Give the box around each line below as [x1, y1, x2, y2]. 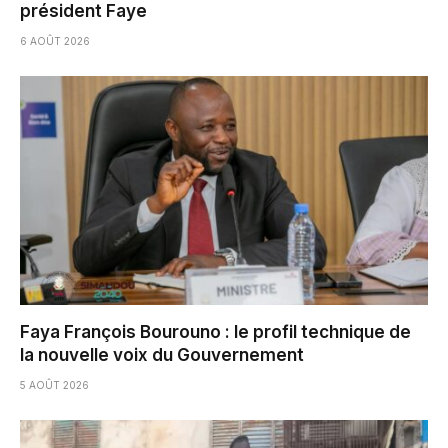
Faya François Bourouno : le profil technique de [20, 322, 411, 343]
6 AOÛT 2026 [20, 34, 90, 47]
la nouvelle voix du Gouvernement [20, 345, 304, 366]
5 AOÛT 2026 [20, 379, 89, 392]
